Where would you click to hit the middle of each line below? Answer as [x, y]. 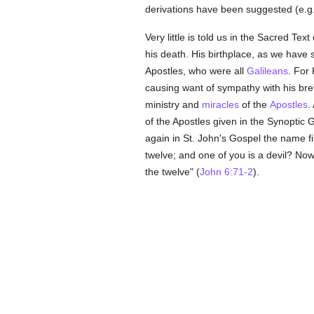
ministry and [173, 104]
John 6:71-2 [226, 172]
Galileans [267, 71]
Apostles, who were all [196, 71]
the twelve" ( [172, 172]
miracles [220, 104]
